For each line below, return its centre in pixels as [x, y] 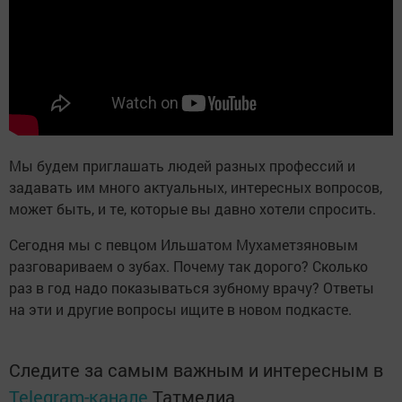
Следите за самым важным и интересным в [196, 369]
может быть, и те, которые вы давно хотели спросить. [192, 208]
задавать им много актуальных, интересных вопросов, [196, 187]
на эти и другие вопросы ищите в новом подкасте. [180, 309]
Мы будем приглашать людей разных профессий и [182, 165]
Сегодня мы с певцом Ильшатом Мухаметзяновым [184, 244]
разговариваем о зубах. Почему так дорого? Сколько [188, 266]
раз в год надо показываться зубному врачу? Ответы [192, 287]
